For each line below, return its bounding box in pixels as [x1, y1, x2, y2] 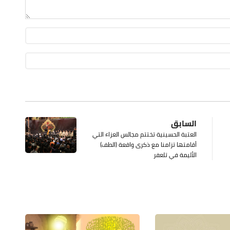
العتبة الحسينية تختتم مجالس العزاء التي [92, 128, 197, 140]
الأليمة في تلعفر [154, 149, 197, 161]
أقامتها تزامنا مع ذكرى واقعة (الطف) [100, 139, 197, 150]
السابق [171, 116, 197, 131]
